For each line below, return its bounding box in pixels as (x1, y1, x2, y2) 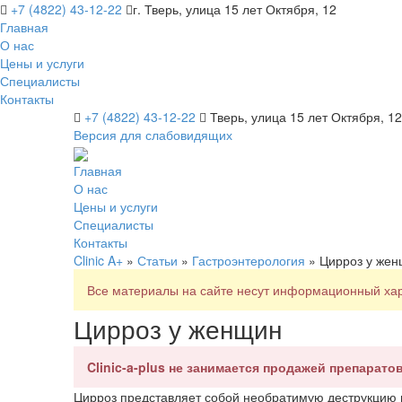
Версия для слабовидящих (74, 126, 232, 144)
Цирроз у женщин (74, 310, 282, 347)
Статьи (137, 251, 178, 270)
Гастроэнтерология (192, 251, 305, 270)
